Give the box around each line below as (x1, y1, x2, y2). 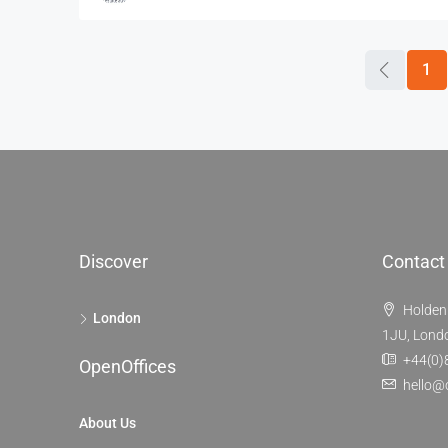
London (93, 310, 141, 327)
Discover (79, 251, 148, 273)
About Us (79, 415, 136, 432)
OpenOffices (79, 356, 176, 378)
